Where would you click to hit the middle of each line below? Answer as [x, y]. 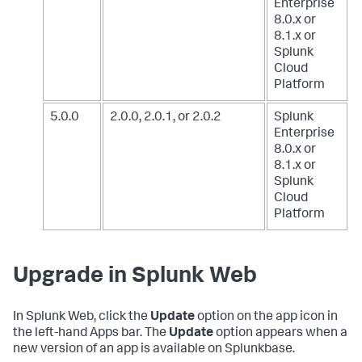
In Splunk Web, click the [82, 318]
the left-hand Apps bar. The [91, 334]
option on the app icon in [266, 318]
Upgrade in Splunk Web [135, 278]
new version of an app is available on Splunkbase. [154, 350]
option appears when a [280, 334]
